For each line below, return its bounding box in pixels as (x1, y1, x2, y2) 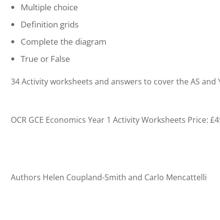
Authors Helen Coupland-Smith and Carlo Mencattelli (11, 172, 207, 183)
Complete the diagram (21, 36, 107, 47)
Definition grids (21, 19, 79, 30)
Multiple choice (21, 1, 78, 13)
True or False (21, 53, 70, 64)
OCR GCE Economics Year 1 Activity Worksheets (11, 114, 188, 125)
